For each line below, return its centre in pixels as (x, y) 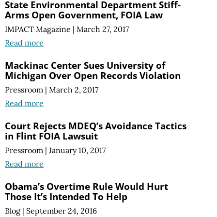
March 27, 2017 (103, 29)
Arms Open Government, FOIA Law (84, 15)
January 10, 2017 (77, 150)
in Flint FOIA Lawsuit (51, 136)
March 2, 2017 (74, 90)
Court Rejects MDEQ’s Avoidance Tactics (96, 126)
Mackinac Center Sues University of (85, 65)
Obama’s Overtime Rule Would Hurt (86, 186)
